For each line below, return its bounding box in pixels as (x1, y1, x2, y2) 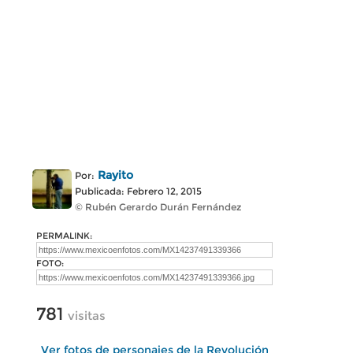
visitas (68, 308, 106, 323)
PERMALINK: (36, 230, 92, 241)
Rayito (98, 168, 133, 182)
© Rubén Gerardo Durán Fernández (75, 201, 241, 213)
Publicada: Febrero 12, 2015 (75, 185, 202, 197)
